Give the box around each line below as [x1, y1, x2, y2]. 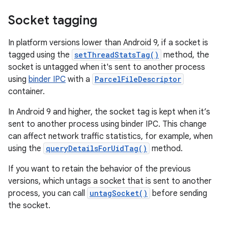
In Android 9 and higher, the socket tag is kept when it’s [8, 107, 210, 117]
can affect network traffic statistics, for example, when [8, 131, 213, 141]
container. [8, 87, 45, 97]
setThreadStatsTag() [74, 50, 159, 60]
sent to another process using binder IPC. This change [8, 119, 207, 129]
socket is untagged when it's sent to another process [8, 62, 205, 72]
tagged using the [8, 50, 72, 60]
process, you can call [8, 188, 87, 198]
